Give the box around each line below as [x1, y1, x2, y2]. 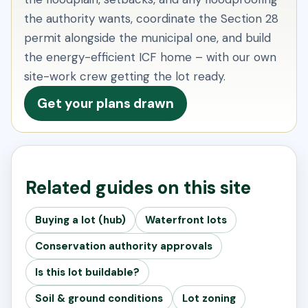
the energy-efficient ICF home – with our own [24, 49, 276, 65]
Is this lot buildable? [35, 265, 140, 280]
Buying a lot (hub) [35, 213, 126, 228]
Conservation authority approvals [35, 239, 212, 254]
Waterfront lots [145, 213, 227, 228]
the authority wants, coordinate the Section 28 [24, 11, 278, 27]
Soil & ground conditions [35, 291, 163, 306]
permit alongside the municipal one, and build [24, 30, 271, 46]
